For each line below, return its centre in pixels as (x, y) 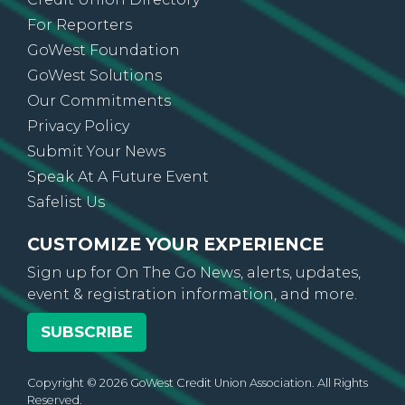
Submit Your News (96, 179)
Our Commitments (99, 128)
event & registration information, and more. (192, 322)
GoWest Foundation (104, 78)
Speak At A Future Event (118, 204)
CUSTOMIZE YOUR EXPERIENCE (175, 272)
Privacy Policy (78, 154)
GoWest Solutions (94, 103)
